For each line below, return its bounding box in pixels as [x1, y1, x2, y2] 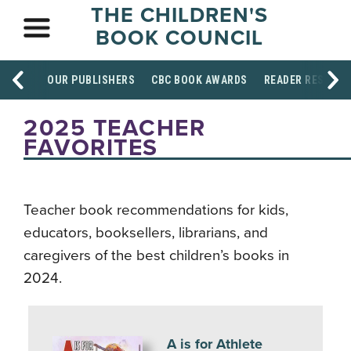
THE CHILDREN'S [90, 2, 268, 28]
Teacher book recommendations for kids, [24, 201, 288, 219]
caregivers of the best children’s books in [24, 247, 289, 264]
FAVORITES [24, 133, 158, 162]
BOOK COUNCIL [95, 25, 263, 51]
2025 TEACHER [24, 114, 205, 143]
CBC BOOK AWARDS [151, 74, 248, 86]
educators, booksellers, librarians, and [24, 224, 268, 241]
